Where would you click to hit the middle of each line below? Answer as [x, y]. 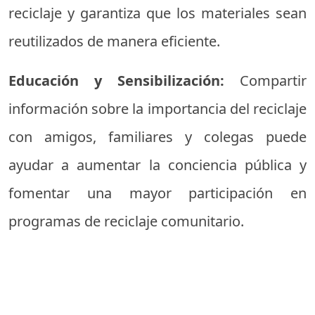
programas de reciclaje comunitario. [126, 221]
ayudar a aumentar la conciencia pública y [157, 165]
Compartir [273, 81]
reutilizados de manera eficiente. [114, 41]
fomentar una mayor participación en [157, 193]
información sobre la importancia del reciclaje [157, 109]
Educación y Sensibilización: [124, 81]
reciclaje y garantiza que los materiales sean [157, 13]
